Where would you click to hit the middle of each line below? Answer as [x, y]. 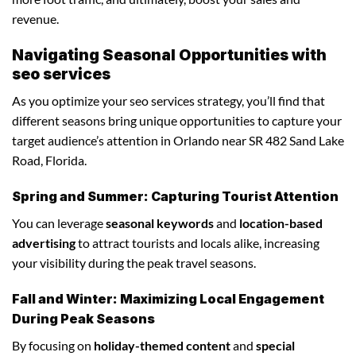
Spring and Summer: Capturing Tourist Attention [175, 196]
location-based [281, 222]
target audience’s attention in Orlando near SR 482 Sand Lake [178, 141]
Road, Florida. [49, 161]
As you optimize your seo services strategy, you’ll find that [168, 101]
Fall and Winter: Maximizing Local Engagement [168, 298]
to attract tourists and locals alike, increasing [197, 242]
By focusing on [53, 345]
